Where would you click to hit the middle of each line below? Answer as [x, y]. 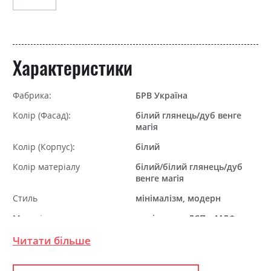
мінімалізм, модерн [178, 198]
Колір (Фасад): [42, 115]
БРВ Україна [162, 95]
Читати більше [52, 240]
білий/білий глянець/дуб [189, 166]
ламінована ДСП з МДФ [186, 218]
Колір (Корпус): [44, 146]
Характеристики [73, 67]
